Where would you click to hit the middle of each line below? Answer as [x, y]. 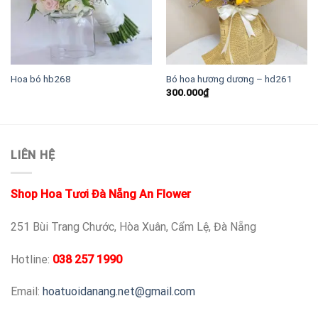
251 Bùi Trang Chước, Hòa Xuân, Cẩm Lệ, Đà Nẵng [133, 226]
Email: [27, 292]
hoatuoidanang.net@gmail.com [119, 292]
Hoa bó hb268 [40, 79]
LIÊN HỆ [33, 155]
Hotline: [32, 259]
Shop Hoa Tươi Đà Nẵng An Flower [101, 194]
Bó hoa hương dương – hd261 [229, 79]
